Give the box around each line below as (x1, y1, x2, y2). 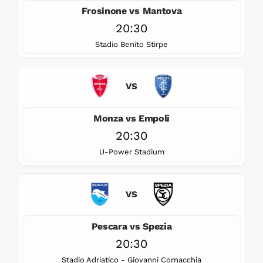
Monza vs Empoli (93, 113, 170, 124)
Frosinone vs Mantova (81, 5, 182, 16)
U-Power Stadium (99, 147, 164, 157)
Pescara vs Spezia (91, 220, 172, 232)
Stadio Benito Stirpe (95, 39, 168, 49)
